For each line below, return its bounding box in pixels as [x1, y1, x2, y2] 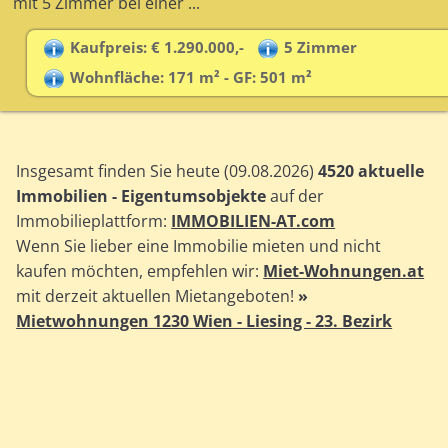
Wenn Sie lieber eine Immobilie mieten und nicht [16, 235, 382, 258]
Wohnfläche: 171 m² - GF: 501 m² [69, 67, 312, 88]
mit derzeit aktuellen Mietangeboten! [16, 285, 299, 308]
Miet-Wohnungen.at [263, 260, 425, 283]
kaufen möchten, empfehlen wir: [16, 260, 264, 283]
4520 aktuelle [318, 160, 425, 183]
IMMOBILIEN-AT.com [171, 210, 336, 233]
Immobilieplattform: [16, 210, 172, 233]
